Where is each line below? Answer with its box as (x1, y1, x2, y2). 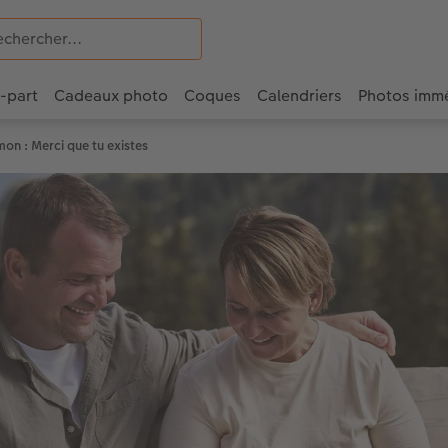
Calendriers (257, 84, 342, 108)
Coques (184, 84, 241, 108)
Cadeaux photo (54, 84, 168, 108)
